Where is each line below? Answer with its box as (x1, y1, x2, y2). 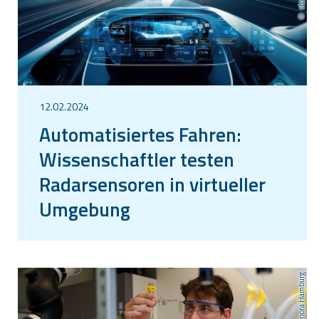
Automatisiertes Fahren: (39, 119, 241, 149)
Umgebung (39, 194, 130, 224)
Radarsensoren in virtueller (39, 169, 266, 199)
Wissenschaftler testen (39, 144, 234, 174)
